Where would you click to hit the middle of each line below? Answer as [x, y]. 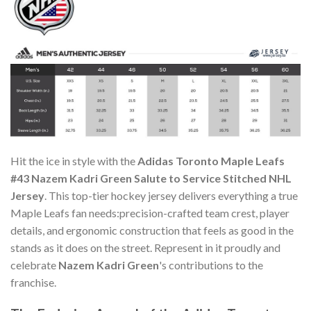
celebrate [34, 265]
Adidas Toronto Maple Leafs [211, 161]
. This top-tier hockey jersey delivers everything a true [171, 196]
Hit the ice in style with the [74, 161]
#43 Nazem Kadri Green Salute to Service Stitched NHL [151, 178]
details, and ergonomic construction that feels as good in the [152, 230]
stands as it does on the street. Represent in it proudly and [145, 248]
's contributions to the [211, 265]
